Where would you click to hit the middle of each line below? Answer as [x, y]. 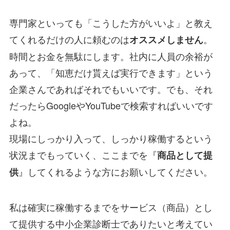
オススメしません [166, 39]
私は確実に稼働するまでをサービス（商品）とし [111, 207]
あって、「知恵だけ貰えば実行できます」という [111, 72]
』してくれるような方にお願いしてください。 [115, 171]
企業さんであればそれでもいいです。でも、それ [111, 89]
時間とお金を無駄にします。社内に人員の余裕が [111, 56]
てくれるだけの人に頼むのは [69, 39]
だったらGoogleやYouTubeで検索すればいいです [111, 105]
